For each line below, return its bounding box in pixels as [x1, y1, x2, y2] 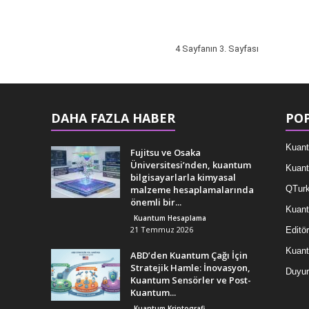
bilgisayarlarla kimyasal [130, 170, 236, 183]
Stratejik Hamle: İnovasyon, [130, 261, 250, 274]
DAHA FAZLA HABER [50, 109, 175, 126]
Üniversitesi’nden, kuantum [130, 158, 251, 171]
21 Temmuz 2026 [130, 223, 193, 235]
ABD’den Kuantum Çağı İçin [130, 248, 248, 261]
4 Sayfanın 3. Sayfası [175, 43, 259, 54]
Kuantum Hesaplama [133, 212, 206, 223]
